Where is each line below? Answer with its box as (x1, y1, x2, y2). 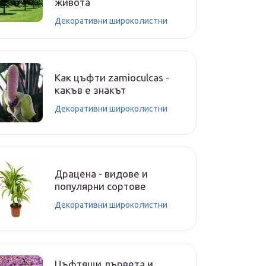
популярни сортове (55, 180, 146, 192)
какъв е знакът (55, 84, 126, 96)
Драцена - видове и (55, 168, 148, 179)
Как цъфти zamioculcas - (55, 72, 169, 83)
